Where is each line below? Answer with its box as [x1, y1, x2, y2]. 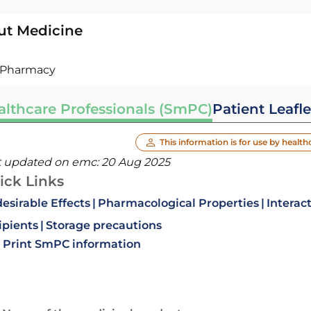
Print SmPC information [2, 237, 141, 251]
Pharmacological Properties [97, 196, 259, 210]
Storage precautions [45, 219, 162, 232]
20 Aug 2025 [101, 155, 170, 169]
